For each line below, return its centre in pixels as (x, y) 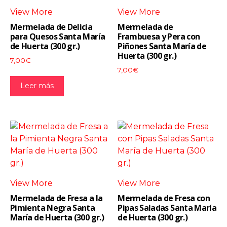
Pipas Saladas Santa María (167, 207)
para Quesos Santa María (58, 36)
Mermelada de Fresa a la (56, 198)
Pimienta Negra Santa (53, 207)
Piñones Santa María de (162, 46)
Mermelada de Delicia (51, 27)
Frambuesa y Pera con (159, 36)
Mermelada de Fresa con (164, 198)
